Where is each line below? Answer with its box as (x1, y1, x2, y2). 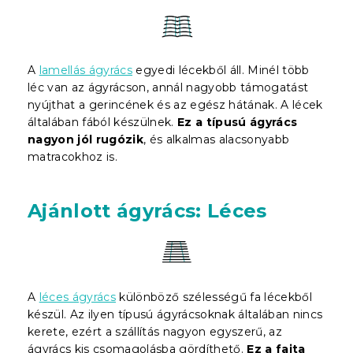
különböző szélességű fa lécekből (116, 289, 313, 304)
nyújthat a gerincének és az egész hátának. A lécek (28, 97, 323, 112)
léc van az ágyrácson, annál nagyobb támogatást (28, 80, 309, 95)
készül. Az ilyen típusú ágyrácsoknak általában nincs (28, 307, 323, 321)
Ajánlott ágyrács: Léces (28, 199, 267, 222)
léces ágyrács (39, 289, 117, 304)
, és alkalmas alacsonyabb (143, 132, 290, 147)
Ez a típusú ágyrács (173, 114, 298, 129)
